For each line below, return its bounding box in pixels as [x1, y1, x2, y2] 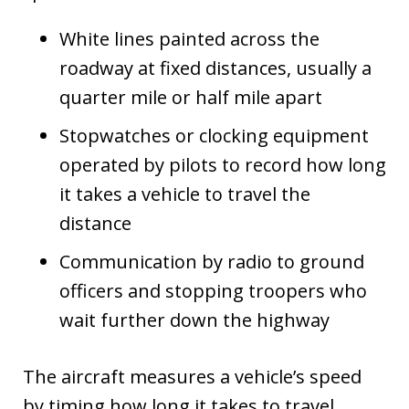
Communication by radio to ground [59, 248, 364, 274]
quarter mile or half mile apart [59, 84, 322, 110]
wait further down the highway [59, 307, 330, 332]
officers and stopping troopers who [59, 278, 367, 303]
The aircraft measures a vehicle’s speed [23, 363, 362, 389]
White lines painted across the [59, 26, 320, 51]
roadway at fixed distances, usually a [59, 55, 372, 80]
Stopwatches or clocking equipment [59, 122, 369, 148]
